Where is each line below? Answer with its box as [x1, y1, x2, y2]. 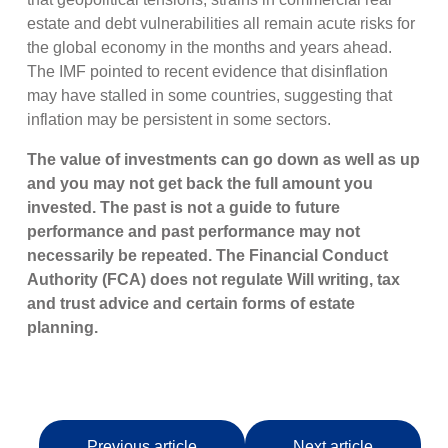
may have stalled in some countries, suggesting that [27, 87, 393, 105]
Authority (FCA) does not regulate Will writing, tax [27, 271, 401, 289]
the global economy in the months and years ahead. [27, 39, 393, 57]
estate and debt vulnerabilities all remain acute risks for [27, 15, 416, 33]
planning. [27, 319, 99, 337]
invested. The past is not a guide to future [27, 199, 341, 217]
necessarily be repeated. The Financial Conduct [27, 247, 389, 265]
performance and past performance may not [27, 223, 361, 241]
